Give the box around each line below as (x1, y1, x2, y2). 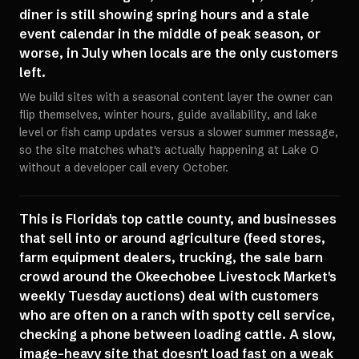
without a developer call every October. (19, 160, 228, 175)
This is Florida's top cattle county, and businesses (19, 211, 337, 227)
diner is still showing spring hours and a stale (19, 6, 309, 22)
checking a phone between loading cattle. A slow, (19, 326, 336, 342)
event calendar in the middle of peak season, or (19, 26, 321, 42)
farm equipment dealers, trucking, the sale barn (19, 249, 323, 265)
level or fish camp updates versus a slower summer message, (19, 125, 338, 139)
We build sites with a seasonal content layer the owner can (19, 90, 333, 104)
